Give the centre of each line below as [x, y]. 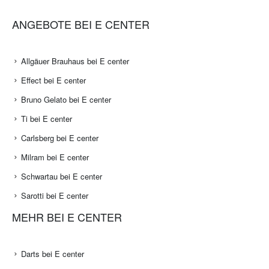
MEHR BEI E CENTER [67, 217]
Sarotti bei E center [55, 196]
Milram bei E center [55, 157]
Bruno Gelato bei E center [66, 100]
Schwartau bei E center [62, 177]
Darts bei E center [53, 254]
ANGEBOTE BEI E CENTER [81, 24]
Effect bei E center [53, 80]
